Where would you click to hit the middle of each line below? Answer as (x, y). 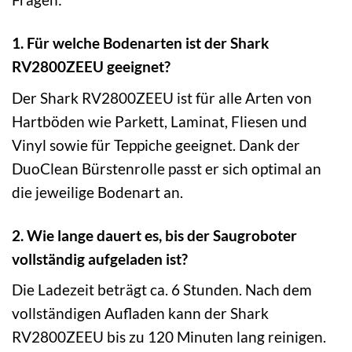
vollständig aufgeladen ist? (100, 258)
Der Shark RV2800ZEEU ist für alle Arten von (162, 97)
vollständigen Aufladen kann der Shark (140, 313)
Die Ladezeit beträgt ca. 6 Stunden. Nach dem (162, 290)
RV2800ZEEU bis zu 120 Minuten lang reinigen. (169, 337)
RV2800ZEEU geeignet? (91, 67)
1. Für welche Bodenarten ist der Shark (140, 43)
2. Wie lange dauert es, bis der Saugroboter (154, 235)
